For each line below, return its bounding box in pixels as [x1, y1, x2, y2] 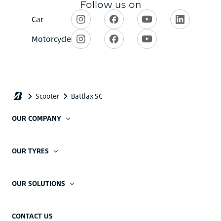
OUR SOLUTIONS [12, 179, 65, 188]
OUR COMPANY [12, 114, 61, 123]
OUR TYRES [12, 147, 49, 155]
